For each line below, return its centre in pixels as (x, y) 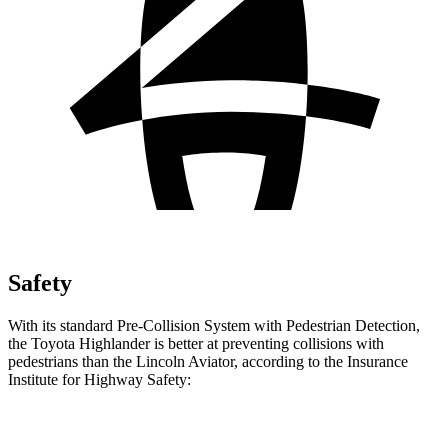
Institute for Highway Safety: (99, 379)
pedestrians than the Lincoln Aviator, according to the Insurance (208, 361)
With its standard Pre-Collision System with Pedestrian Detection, (214, 325)
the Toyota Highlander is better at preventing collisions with (196, 343)
